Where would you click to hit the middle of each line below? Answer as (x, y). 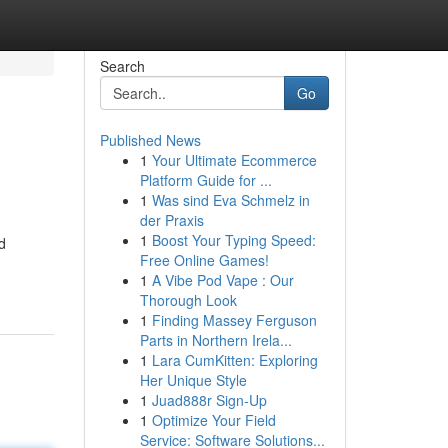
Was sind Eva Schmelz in (230, 200)
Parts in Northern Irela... (215, 340)
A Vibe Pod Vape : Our (222, 280)
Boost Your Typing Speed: (233, 240)
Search (122, 66)
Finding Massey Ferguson (234, 320)
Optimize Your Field (213, 420)
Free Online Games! (204, 260)
